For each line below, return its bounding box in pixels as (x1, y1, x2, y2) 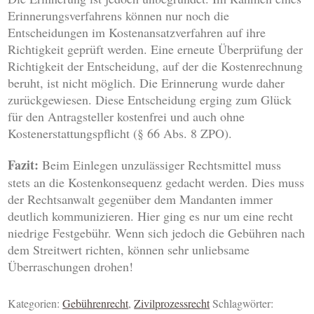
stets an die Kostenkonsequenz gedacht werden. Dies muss (8, 174, 305, 191)
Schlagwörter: (212, 296, 274, 311)
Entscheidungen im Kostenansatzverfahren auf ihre (8, 24, 266, 41)
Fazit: (8, 156, 39, 175)
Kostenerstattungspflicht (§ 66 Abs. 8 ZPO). (8, 125, 233, 142)
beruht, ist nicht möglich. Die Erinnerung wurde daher (8, 74, 285, 92)
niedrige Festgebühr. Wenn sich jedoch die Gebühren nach (8, 224, 306, 242)
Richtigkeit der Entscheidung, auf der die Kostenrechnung (8, 57, 303, 75)
